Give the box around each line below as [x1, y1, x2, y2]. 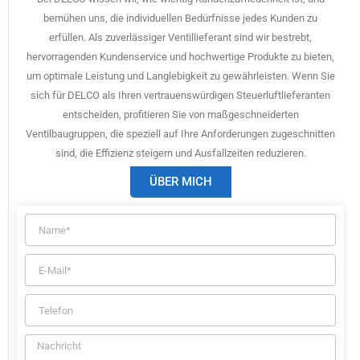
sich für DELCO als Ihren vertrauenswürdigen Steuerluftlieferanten [31, 89, 330, 102]
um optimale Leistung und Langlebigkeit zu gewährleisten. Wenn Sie [26, 70, 335, 83]
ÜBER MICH [149, 174, 212, 190]
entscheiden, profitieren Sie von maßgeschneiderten [62, 108, 299, 121]
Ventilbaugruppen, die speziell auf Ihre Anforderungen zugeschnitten [26, 128, 335, 141]
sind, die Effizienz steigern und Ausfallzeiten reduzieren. [55, 147, 306, 160]
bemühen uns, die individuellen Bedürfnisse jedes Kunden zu [43, 12, 317, 25]
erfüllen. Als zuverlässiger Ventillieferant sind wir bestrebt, [49, 31, 312, 44]
